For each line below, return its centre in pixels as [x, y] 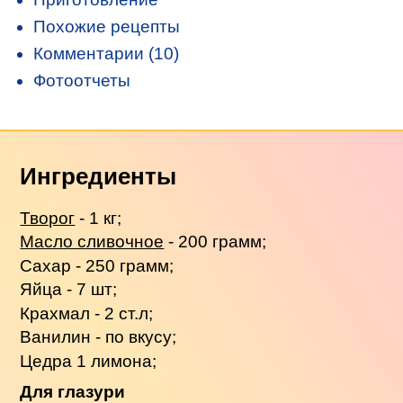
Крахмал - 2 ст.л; [87, 313]
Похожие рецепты [107, 26]
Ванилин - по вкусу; [99, 337]
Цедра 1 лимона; [89, 361]
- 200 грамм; [215, 242]
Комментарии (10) [107, 53]
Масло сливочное [92, 242]
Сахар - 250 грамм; [97, 265]
